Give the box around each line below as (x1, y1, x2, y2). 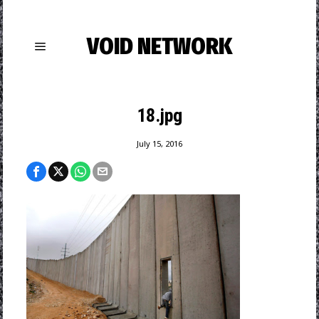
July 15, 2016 (136, 138, 182, 149)
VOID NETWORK (86, 33, 232, 60)
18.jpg (136, 105, 182, 126)
